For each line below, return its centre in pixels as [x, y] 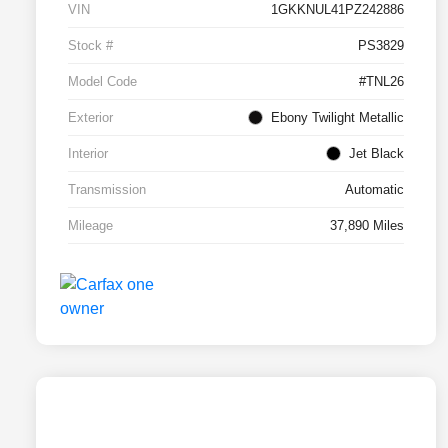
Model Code [102, 82]
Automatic [374, 190]
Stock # [90, 46]
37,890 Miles [367, 226]
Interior [88, 154]
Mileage [90, 226]
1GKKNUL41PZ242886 [337, 10]
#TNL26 [381, 82]
